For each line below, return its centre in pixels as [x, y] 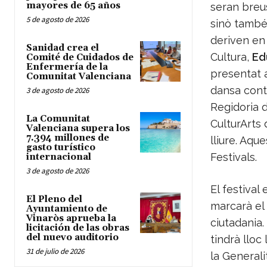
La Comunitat [58, 119]
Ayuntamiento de [67, 209]
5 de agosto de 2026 [58, 20]
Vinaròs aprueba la [71, 219]
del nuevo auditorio [72, 238]
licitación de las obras [78, 228]
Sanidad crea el [63, 48]
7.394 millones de [68, 138]
